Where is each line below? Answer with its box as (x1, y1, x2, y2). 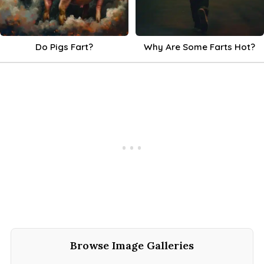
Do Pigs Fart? (35, 41, 93, 53)
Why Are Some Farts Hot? (144, 41, 256, 53)
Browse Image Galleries (70, 239, 194, 253)
